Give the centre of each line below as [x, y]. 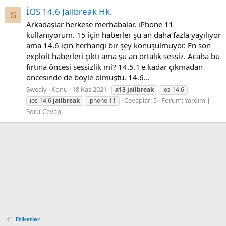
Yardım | [197, 100]
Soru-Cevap [44, 111]
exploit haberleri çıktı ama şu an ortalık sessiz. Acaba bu [123, 56]
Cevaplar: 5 [140, 100]
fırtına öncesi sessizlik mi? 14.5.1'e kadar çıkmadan [115, 66]
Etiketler [27, 219]
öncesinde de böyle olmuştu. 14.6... [88, 77]
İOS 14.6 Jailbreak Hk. [69, 12]
